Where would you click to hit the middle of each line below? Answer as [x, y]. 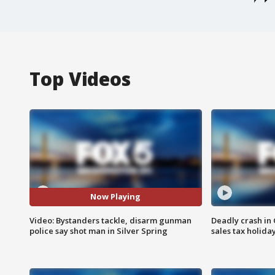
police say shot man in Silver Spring [99, 230]
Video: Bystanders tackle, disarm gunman [110, 220]
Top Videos [80, 79]
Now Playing [116, 197]
